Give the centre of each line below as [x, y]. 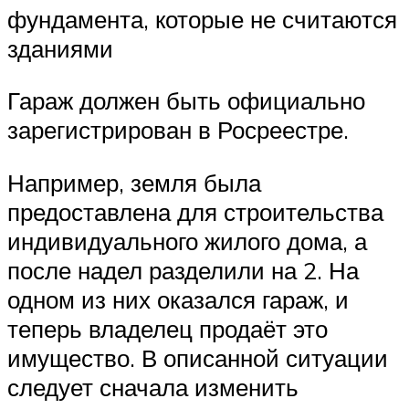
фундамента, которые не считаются [202, 19]
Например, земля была [134, 182]
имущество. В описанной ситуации [198, 357]
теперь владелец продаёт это [168, 328]
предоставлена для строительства [195, 211]
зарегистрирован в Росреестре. [178, 130]
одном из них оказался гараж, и [178, 299]
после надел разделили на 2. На [183, 270]
